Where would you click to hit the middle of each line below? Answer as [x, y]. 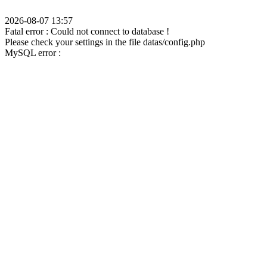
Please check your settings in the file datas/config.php [105, 42]
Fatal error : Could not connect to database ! [87, 31]
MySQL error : [33, 53]
